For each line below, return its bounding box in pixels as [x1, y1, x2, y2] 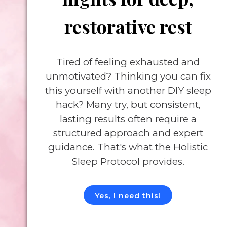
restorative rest [64, 14, 192, 39]
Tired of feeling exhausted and [56, 56, 200, 68]
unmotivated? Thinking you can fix [45, 70, 211, 83]
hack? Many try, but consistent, [55, 99, 201, 111]
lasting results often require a [59, 113, 197, 125]
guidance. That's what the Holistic [48, 141, 208, 154]
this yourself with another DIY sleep [45, 85, 211, 97]
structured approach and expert [53, 127, 203, 139]
